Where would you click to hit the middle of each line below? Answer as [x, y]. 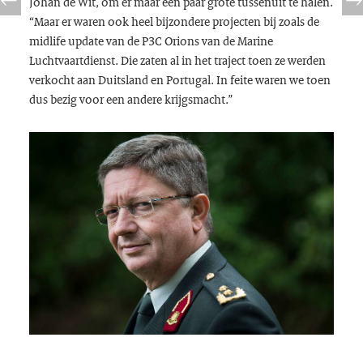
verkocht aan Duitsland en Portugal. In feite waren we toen [179, 80]
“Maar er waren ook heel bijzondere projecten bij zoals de [174, 21]
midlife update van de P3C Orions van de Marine [151, 41]
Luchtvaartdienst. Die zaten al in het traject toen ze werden [177, 60]
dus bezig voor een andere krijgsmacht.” [130, 99]
